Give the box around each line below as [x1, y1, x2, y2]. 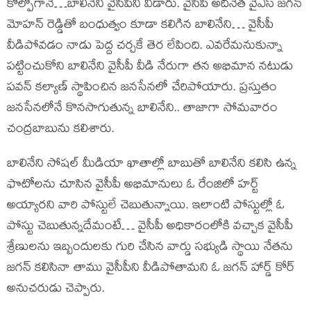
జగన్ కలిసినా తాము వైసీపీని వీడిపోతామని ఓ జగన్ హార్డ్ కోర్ [7, 259, 295, 280]
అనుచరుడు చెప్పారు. [7, 280, 105, 301]
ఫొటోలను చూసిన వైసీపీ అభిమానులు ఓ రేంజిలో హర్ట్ [7, 176, 259, 196]
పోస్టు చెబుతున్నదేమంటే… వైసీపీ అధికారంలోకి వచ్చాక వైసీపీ [7, 217, 293, 238]
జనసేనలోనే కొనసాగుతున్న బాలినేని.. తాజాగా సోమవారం [7, 99, 278, 120]
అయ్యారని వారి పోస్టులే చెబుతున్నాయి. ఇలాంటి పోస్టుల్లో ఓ [7, 196, 285, 217]
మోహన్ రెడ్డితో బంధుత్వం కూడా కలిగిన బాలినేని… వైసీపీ [7, 16, 274, 37]
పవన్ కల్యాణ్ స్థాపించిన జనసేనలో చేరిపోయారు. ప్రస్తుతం [7, 78, 277, 99]
